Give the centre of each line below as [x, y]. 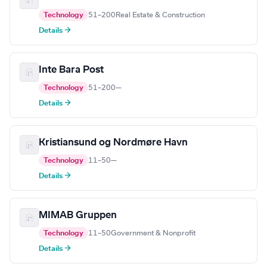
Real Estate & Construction [160, 15]
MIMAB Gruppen [78, 215]
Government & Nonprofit [153, 233]
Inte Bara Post [71, 70]
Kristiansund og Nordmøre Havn [113, 143]
